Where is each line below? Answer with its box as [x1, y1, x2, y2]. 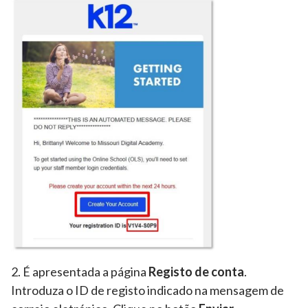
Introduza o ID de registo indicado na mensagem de [11, 282, 284, 298]
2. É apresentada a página [11, 263, 148, 279]
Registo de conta [148, 263, 244, 279]
